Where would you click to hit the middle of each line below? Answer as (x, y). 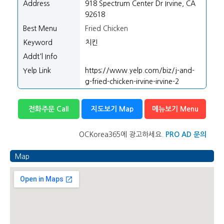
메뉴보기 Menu (175, 109)
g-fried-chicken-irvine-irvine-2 (132, 81)
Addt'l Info (40, 56)
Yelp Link (37, 70)
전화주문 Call (49, 109)
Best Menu (40, 28)
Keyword (38, 42)
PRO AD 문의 (186, 134)
